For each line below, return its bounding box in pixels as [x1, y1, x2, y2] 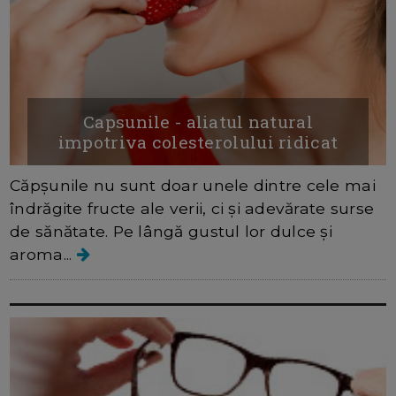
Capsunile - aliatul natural [83, 110, 313, 133]
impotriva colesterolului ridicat [57, 131, 339, 154]
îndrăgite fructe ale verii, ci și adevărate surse [10, 199, 375, 218]
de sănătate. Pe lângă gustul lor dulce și [10, 222, 333, 241]
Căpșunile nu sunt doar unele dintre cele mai [10, 176, 376, 195]
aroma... [10, 245, 77, 264]
